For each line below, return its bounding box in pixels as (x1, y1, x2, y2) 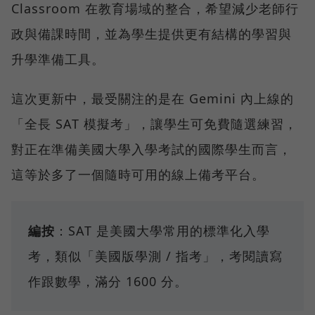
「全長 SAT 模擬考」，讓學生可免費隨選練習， (11, 115, 297, 132)
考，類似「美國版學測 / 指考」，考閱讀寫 (28, 247, 283, 264)
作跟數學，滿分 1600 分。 (28, 272, 188, 290)
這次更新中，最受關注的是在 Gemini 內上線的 (11, 89, 294, 107)
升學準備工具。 (11, 50, 105, 67)
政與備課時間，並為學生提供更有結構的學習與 (11, 25, 292, 42)
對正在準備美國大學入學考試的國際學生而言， (11, 140, 292, 157)
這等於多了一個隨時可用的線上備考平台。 (11, 165, 265, 183)
